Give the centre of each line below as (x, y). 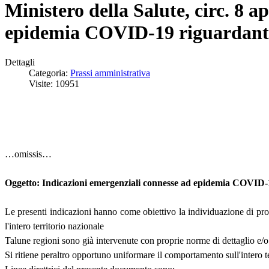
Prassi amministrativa (110, 73)
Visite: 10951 (54, 83)
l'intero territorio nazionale (54, 226)
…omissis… (28, 154)
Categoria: (50, 73)
